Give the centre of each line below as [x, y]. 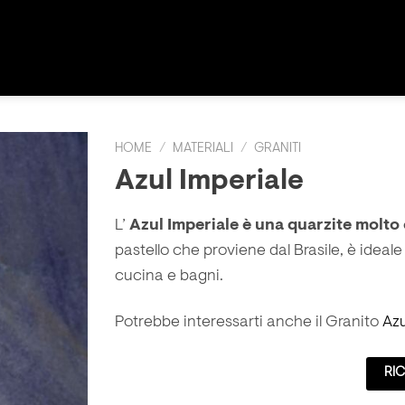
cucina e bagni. [169, 276]
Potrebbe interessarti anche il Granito [249, 323]
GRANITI [278, 149]
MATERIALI [203, 149]
